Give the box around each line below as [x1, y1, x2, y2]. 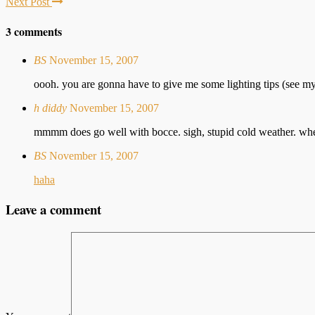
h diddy [34, 102, 67, 115]
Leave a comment [6, 200, 101, 219]
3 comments [6, 23, 62, 40]
